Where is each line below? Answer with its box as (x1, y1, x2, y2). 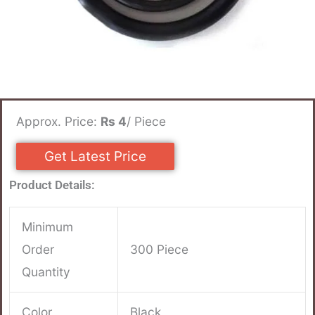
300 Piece (130, 242, 189, 257)
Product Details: (9, 178, 95, 193)
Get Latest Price (44, 148, 146, 165)
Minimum (22, 219, 74, 235)
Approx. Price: (16, 114, 101, 129)
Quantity (22, 264, 71, 280)
